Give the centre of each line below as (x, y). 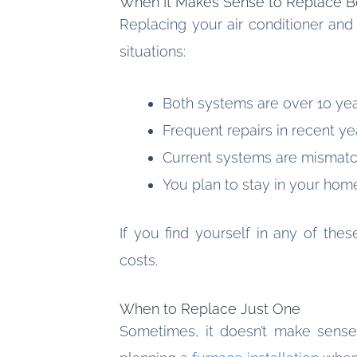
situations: (153, 51)
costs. (139, 261)
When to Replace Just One (210, 308)
